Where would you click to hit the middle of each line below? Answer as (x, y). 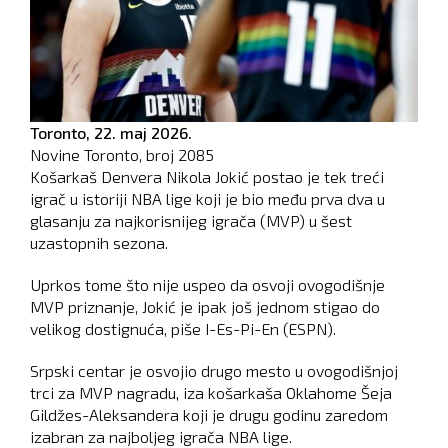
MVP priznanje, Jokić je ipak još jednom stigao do (205, 307)
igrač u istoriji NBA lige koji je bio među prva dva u (207, 199)
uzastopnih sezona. (99, 243)
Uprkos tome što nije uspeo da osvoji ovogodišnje (207, 285)
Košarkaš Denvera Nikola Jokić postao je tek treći (207, 177)
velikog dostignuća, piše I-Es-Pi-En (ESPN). (183, 329)
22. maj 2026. (143, 133)
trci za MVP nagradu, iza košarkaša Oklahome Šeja (211, 393)
